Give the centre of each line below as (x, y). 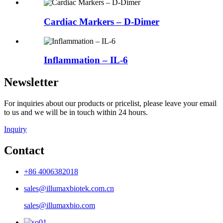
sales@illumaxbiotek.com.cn (69, 189)
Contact (24, 151)
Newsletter (31, 82)
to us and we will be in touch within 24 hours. (76, 112)
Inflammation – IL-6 (86, 60)
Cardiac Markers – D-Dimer (102, 22)
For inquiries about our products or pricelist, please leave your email (110, 104)
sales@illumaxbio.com (59, 206)
